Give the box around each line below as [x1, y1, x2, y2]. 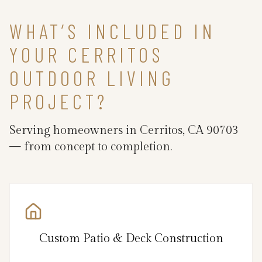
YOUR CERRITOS [9, 42, 164, 67]
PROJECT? [9, 88, 108, 114]
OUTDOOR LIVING [9, 65, 174, 91]
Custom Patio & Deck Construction [39, 232, 223, 246]
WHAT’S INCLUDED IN [9, 18, 216, 44]
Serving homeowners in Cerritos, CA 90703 [9, 123, 239, 138]
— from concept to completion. [9, 140, 172, 154]
